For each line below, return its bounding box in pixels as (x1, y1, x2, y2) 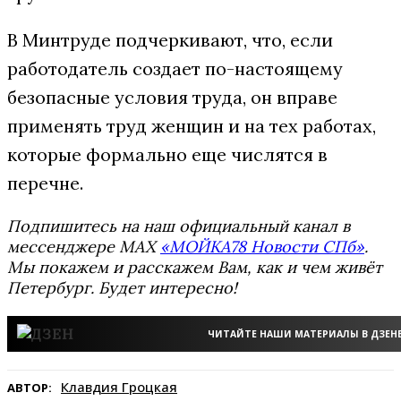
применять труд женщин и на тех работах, (7, 115, 376, 137)
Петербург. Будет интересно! (7, 277, 237, 298)
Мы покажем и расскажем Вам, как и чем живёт (7, 257, 382, 277)
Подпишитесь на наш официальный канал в (7, 216, 350, 236)
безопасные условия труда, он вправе (7, 86, 337, 108)
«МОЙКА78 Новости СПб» (160, 236, 364, 257)
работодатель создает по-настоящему (7, 57, 343, 80)
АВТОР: (7, 380, 52, 396)
